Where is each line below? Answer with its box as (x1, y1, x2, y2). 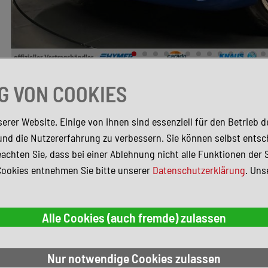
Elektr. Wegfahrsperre (156, 155, 249, 169)
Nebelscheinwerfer (156, 123, 236, 136)
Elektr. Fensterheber (156, 139, 243, 153)
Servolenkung (156, 187, 215, 201)
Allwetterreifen (156, 171, 220, 185)
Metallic (156, 203, 190, 217)
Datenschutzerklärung (153, 163, 245, 176)
